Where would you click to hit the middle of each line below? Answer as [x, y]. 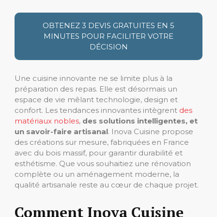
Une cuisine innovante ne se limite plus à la [93, 78]
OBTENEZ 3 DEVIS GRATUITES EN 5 [108, 25]
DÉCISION [108, 47]
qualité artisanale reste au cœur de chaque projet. [107, 185]
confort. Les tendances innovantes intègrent [97, 110]
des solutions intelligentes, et [140, 121]
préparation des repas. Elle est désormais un [96, 89]
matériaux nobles [47, 121]
